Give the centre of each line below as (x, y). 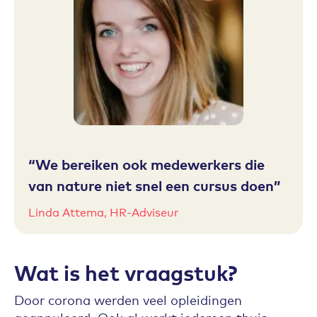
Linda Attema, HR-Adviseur (104, 211)
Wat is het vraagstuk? (126, 272)
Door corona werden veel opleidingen (128, 299)
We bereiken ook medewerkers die (150, 164)
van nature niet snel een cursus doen (151, 185)
